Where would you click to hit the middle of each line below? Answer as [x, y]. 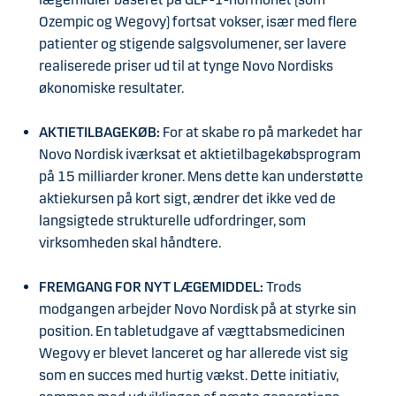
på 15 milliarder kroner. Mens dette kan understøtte [201, 177]
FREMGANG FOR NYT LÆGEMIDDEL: [152, 287]
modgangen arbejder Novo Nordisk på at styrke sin [198, 309]
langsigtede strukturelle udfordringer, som [172, 221]
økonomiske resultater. [111, 88]
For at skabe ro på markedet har [261, 133]
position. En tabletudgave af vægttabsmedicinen [192, 331]
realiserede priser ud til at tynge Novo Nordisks [186, 66]
